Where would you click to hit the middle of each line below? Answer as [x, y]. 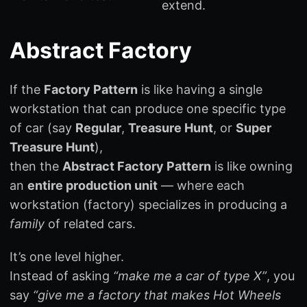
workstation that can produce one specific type [148, 108]
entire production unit [93, 185]
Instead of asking [61, 275]
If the [27, 89]
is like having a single [200, 89]
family [27, 223]
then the [36, 166]
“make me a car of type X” [190, 275]
